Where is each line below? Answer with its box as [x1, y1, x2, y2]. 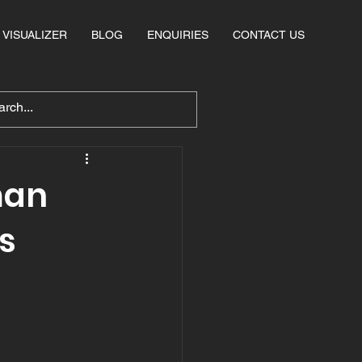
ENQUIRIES [147, 28, 208, 41]
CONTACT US [233, 28, 305, 41]
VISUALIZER [2, 28, 67, 41]
